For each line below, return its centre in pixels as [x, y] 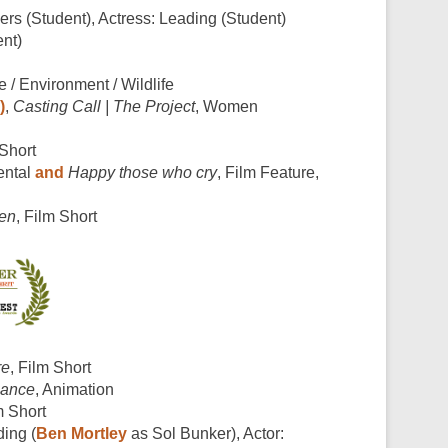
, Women [226, 106]
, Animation [74, 389]
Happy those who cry [142, 172]
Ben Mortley [81, 433]
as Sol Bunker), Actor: [205, 433]
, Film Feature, [268, 172]
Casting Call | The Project [104, 106]
